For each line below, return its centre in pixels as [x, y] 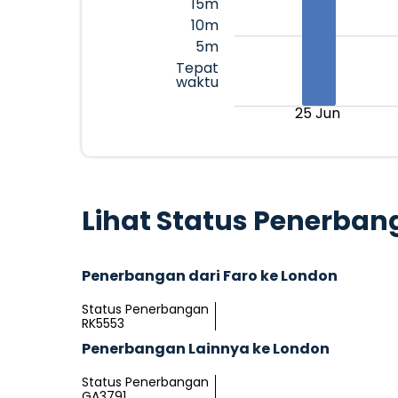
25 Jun [318, 113]
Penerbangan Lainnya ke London [206, 349]
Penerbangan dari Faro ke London [210, 276]
